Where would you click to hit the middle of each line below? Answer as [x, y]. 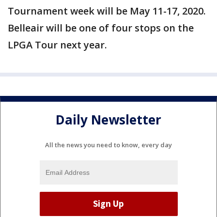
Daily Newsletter [108, 120]
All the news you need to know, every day [108, 145]
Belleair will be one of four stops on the [101, 28]
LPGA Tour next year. [59, 45]
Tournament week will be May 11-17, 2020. [107, 11]
